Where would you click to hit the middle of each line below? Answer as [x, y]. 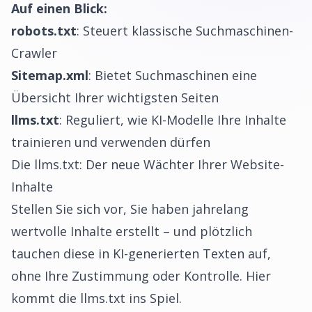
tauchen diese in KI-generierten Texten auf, [141, 253]
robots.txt [44, 31]
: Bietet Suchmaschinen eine [173, 75]
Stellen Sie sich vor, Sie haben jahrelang [130, 209]
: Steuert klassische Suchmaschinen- [185, 31]
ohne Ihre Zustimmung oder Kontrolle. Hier [141, 276]
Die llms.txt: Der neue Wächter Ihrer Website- [148, 164]
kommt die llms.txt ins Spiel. [96, 298]
